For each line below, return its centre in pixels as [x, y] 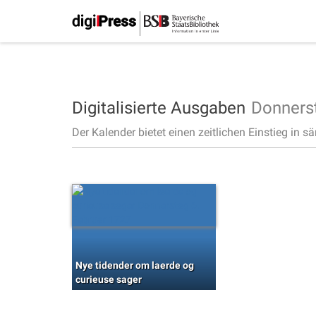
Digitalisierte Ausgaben [159, 108]
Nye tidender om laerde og [135, 265]
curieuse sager [109, 279]
